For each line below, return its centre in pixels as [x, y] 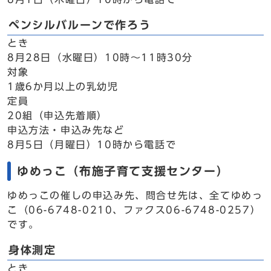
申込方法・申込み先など [66, 130]
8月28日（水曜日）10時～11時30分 [100, 57]
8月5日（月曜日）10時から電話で [92, 145]
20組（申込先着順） [57, 116]
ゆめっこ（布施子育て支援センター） [123, 171]
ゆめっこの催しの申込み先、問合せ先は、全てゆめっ [135, 195]
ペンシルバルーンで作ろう [80, 25]
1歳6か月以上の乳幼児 [63, 87]
